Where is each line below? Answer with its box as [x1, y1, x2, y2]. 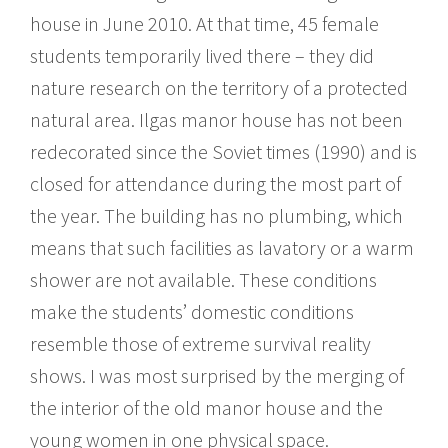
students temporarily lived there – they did [30, 42, 374, 68]
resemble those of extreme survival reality [30, 330, 371, 356]
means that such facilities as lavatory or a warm [30, 234, 414, 260]
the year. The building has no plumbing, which [30, 202, 403, 228]
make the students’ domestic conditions [30, 298, 354, 324]
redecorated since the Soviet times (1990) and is [30, 138, 417, 164]
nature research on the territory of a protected [30, 74, 408, 100]
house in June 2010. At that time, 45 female [30, 10, 379, 36]
